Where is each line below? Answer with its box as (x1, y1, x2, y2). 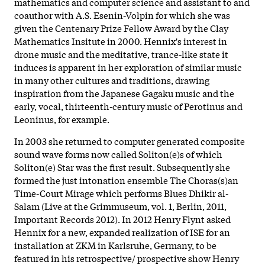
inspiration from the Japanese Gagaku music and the (14, 86, 234, 100)
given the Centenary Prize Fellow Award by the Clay (14, 21, 228, 35)
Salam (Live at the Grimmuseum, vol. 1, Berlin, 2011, (14, 199, 227, 213)
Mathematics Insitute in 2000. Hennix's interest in (14, 34, 227, 48)
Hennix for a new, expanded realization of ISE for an (14, 225, 230, 239)
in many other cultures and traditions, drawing (14, 73, 209, 87)
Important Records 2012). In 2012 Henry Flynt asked (14, 212, 231, 226)
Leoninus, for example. (14, 112, 109, 126)
